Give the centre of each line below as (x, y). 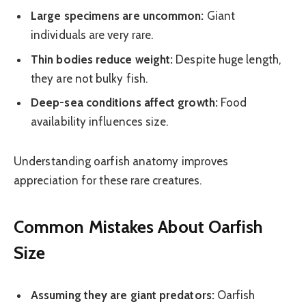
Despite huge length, (227, 59)
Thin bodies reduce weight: (102, 59)
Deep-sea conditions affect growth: (124, 103)
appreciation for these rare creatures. (108, 181)
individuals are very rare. (92, 35)
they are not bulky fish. (89, 78)
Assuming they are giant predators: (123, 295)
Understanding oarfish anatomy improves (121, 162)
